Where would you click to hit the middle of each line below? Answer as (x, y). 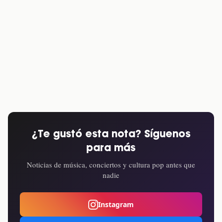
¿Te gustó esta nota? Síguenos (111, 135)
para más (111, 149)
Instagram (116, 205)
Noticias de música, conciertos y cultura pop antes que (111, 165)
